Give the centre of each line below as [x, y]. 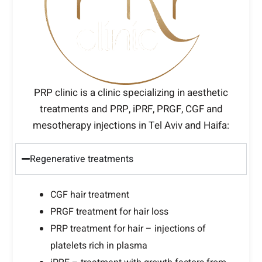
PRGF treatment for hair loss [110, 211]
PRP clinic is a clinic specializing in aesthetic [131, 92]
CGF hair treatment [90, 194]
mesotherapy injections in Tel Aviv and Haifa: [131, 125]
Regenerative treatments [81, 159]
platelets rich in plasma [99, 245]
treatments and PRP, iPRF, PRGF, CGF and [131, 109]
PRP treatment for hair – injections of [128, 228]
